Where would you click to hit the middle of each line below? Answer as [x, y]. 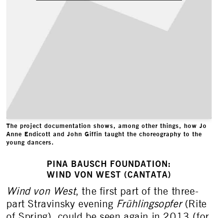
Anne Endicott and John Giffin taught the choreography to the [104, 134]
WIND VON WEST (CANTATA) [109, 174]
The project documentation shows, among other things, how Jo [107, 125]
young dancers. [30, 142]
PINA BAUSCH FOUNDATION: [109, 163]
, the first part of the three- [137, 191]
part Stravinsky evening [61, 204]
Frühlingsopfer [149, 204]
